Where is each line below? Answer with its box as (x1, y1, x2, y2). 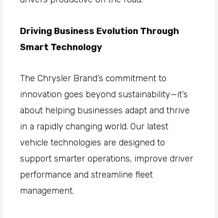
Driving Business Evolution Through (20, 25, 180, 36)
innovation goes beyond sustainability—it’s (20, 89, 188, 100)
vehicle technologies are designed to (20, 137, 165, 148)
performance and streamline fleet (20, 169, 153, 181)
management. (20, 185, 74, 197)
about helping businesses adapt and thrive (20, 105, 190, 116)
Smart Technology (20, 41, 103, 53)
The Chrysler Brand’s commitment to (20, 73, 167, 84)
